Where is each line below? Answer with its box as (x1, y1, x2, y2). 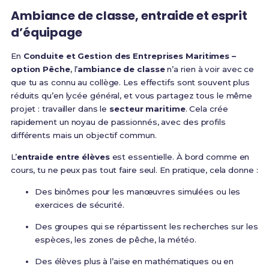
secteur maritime (109, 104, 186, 114)
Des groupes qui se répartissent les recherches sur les (34, 222, 258, 232)
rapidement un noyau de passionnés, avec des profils (10, 117, 226, 127)
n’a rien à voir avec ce (165, 64, 255, 74)
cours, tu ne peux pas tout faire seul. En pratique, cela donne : (10, 165, 258, 175)
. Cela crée (185, 104, 228, 114)
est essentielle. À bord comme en (109, 152, 250, 162)
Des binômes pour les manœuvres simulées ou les (34, 187, 241, 197)
